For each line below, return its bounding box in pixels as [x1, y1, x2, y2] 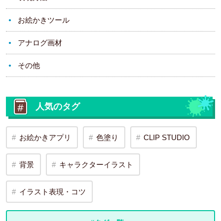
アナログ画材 [18, 38, 62, 47]
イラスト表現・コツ [19, 187, 86, 196]
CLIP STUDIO [144, 133, 190, 142]
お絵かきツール [18, 16, 70, 25]
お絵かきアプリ [19, 133, 71, 142]
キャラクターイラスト [59, 160, 133, 169]
